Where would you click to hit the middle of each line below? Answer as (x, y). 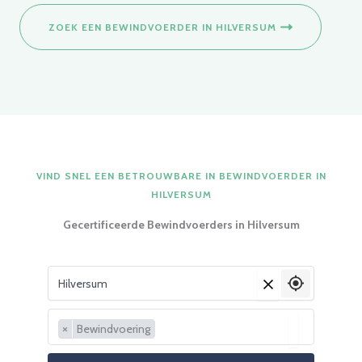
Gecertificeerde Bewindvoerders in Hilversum (181, 225)
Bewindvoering (114, 329)
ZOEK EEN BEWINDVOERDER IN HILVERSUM (162, 27)
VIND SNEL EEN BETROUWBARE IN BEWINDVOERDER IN (181, 176)
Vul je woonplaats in (96, 271)
